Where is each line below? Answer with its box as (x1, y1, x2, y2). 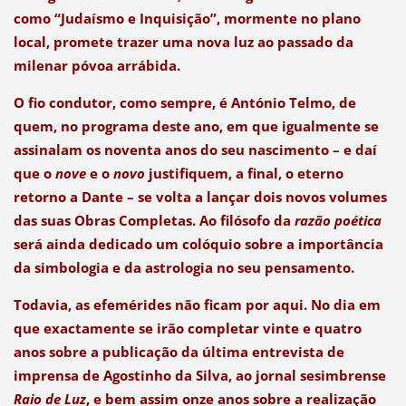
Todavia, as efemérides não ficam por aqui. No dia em (13, 295, 381, 314)
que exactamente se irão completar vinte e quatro (13, 319, 362, 338)
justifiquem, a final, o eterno (144, 164, 343, 183)
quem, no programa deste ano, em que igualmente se (13, 117, 379, 136)
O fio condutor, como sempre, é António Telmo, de (13, 93, 356, 112)
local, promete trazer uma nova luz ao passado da (13, 33, 353, 52)
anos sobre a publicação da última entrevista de (13, 343, 344, 362)
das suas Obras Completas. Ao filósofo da (13, 211, 295, 230)
